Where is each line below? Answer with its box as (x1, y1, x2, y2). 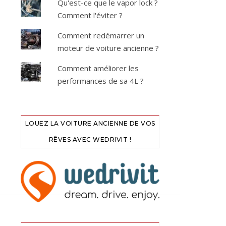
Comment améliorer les (58, 63, 139, 73)
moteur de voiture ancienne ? (58, 43, 159, 53)
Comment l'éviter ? (58, 10, 123, 20)
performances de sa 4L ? (58, 76, 144, 86)
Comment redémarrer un (58, 30, 145, 40)
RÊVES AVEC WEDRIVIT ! (48, 136, 132, 143)
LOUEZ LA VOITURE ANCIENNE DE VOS (25, 120, 155, 127)
